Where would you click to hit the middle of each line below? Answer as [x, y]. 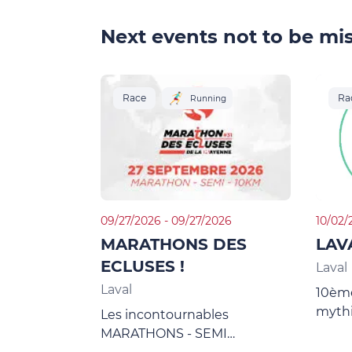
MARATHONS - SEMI [164, 334]
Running [208, 98]
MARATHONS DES [174, 244]
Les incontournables [165, 315]
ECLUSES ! [143, 266]
